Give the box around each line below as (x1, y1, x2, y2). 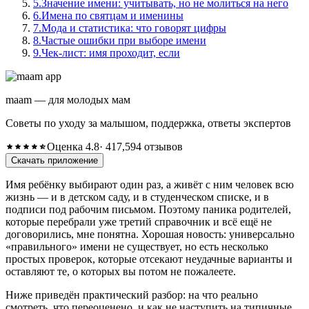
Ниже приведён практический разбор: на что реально (6, 288, 258, 301)
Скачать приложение (11, 154, 98, 166)
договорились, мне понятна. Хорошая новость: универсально (6, 228, 295, 240)
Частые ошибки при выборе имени (41, 34, 206, 46)
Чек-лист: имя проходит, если (41, 46, 180, 59)
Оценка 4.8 (46, 140, 99, 152)
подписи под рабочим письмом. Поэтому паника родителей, (6, 203, 291, 215)
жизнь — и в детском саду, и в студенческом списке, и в (6, 190, 269, 203)
